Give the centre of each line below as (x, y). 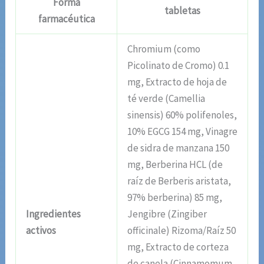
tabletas (183, 11)
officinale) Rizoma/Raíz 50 (182, 231)
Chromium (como (164, 49)
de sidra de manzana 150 (179, 148)
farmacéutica (66, 19)
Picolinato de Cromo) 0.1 (179, 66)
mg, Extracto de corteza (178, 247)
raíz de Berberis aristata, (179, 181)
